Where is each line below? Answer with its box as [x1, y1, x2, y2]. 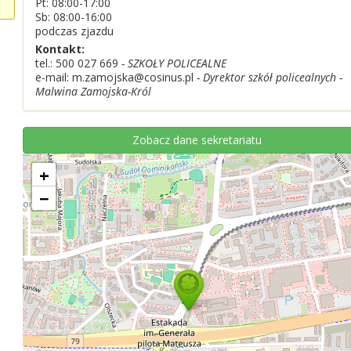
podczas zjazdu [35, 24, 114, 38]
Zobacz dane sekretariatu [132, 132, 262, 147]
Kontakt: [35, 42, 85, 56]
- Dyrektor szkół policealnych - [194, 70, 342, 85]
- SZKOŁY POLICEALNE [118, 56, 226, 71]
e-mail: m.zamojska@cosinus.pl [35, 70, 194, 85]
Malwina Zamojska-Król [35, 84, 151, 99]
